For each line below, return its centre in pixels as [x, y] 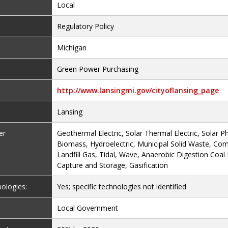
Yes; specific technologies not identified [122, 187]
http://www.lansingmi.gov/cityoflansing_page [138, 91]
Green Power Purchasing [98, 69]
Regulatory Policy [86, 26]
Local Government [88, 208]
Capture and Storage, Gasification [113, 165]
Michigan [72, 48]
